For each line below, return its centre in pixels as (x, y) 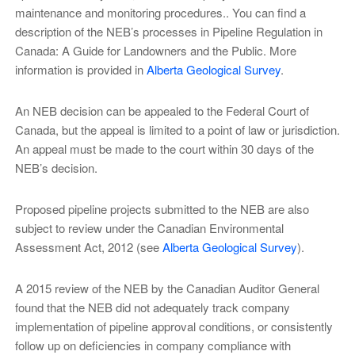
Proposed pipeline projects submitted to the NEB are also (162, 208)
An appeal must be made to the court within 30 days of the (164, 149)
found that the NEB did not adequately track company (152, 307)
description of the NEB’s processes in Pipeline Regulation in (168, 32)
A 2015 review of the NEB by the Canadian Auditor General (167, 288)
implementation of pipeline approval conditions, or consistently (174, 326)
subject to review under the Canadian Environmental (149, 227)
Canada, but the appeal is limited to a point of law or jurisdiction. (177, 130)
